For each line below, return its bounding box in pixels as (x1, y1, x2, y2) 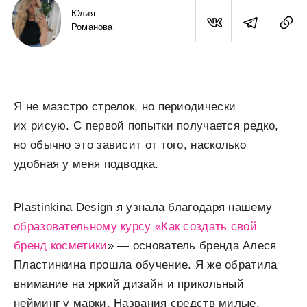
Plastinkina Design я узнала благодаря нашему (14, 201, 273, 214)
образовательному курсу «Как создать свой (14, 220, 257, 233)
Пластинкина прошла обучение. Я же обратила (14, 258, 278, 271)
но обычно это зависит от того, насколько (14, 138, 246, 151)
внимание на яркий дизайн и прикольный (14, 278, 245, 291)
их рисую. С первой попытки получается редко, (14, 119, 279, 132)
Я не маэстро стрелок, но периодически (14, 100, 236, 113)
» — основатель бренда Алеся (107, 239, 277, 252)
